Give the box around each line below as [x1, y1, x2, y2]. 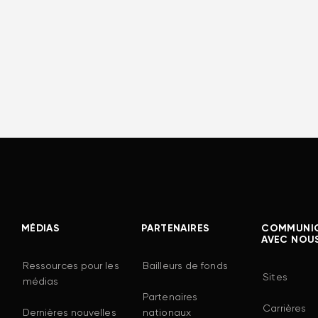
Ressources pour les [22, 261, 119, 271]
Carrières [263, 303, 307, 314]
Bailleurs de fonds [143, 261, 228, 271]
